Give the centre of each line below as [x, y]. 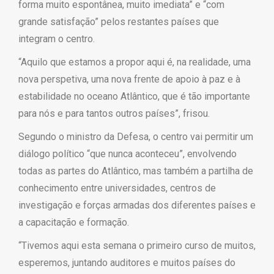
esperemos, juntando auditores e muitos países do [127, 263]
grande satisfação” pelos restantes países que [119, 22]
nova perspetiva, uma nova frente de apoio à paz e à [129, 79]
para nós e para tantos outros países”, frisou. [114, 113]
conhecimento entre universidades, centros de [117, 188]
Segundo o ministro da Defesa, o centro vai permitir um [136, 137]
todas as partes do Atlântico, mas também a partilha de [136, 171]
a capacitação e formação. [74, 222]
